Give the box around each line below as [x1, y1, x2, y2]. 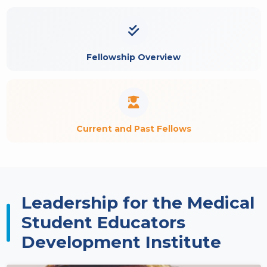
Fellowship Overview [86, 51, 181, 63]
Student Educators [21, 212, 185, 232]
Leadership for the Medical [21, 193, 254, 213]
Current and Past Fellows [76, 123, 191, 134]
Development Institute [21, 232, 221, 252]
